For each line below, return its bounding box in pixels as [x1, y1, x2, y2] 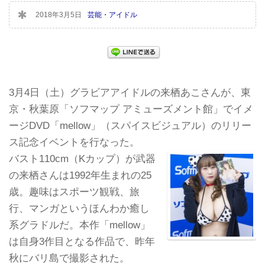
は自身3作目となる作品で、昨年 [9, 235, 155, 247]
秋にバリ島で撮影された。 [9, 252, 130, 264]
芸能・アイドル [88, 10, 137, 19]
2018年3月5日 [35, 10, 82, 19]
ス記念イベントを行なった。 [9, 136, 140, 148]
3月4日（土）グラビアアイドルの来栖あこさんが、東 [9, 86, 251, 98]
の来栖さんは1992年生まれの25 [9, 169, 151, 181]
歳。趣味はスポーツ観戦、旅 [9, 186, 140, 198]
